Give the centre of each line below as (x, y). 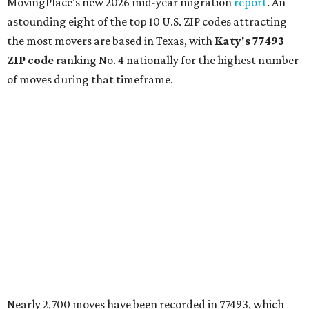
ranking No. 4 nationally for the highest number (177, 60)
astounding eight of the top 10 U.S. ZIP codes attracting (147, 22)
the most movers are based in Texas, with (111, 41)
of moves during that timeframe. (90, 80)
